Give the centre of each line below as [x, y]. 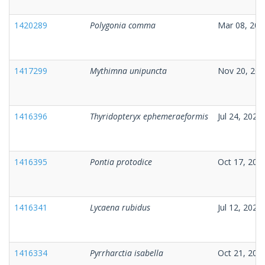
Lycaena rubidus [120, 207]
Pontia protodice [121, 161]
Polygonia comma [123, 25]
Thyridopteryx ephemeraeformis [149, 116]
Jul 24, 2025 [240, 116]
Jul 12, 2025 [240, 207]
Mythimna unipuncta [128, 70]
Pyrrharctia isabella [127, 253]
